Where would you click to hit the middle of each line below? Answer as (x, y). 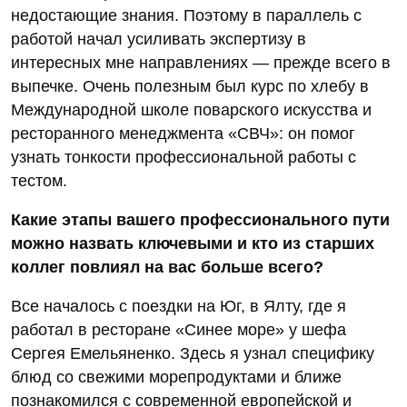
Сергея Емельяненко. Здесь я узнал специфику (193, 354)
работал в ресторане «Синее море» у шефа (179, 330)
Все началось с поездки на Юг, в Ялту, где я (179, 307)
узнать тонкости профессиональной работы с (184, 158)
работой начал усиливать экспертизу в (159, 40)
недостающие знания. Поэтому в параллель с (186, 16)
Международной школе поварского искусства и (191, 110)
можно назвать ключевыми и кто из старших (193, 244)
